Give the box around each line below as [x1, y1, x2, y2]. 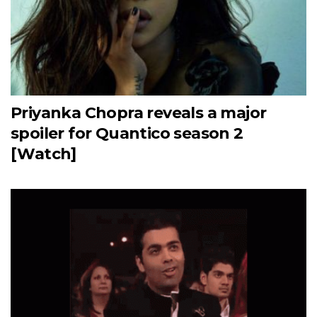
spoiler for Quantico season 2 [11, 123, 243, 143]
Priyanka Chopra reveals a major [11, 103, 267, 122]
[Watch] [11, 144, 76, 163]
